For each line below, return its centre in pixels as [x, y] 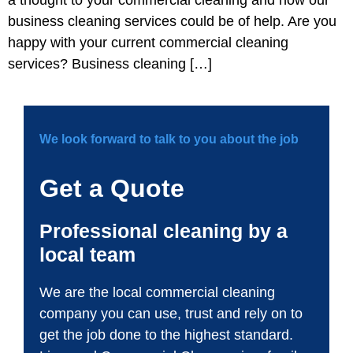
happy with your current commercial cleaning [148, 42]
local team [87, 254]
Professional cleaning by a [163, 230]
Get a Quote [112, 188]
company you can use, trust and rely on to [171, 313]
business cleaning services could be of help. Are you [172, 21]
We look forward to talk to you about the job [169, 139]
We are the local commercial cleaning [157, 292]
